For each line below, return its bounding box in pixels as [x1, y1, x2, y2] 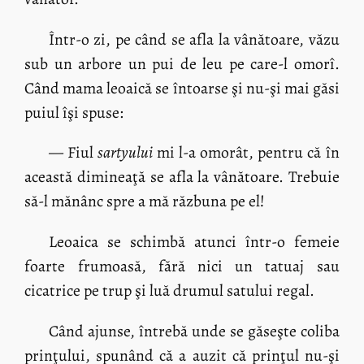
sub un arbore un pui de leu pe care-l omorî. [24, 52, 340, 75]
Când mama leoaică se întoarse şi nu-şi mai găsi [24, 76, 340, 99]
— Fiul [48, 141, 98, 164]
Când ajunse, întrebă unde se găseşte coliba [48, 319, 340, 342]
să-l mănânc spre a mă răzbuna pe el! [24, 190, 266, 213]
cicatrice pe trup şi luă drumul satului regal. [24, 279, 315, 301]
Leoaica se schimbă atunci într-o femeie [48, 230, 340, 253]
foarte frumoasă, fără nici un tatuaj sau [24, 254, 340, 277]
